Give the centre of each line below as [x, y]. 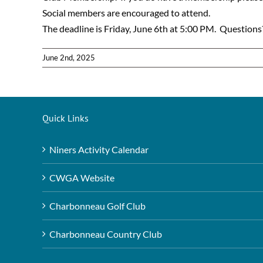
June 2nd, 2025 [69, 58]
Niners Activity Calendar [99, 150]
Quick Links [65, 118]
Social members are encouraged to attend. [126, 13]
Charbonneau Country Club [106, 234]
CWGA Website [82, 178]
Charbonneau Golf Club [97, 206]
